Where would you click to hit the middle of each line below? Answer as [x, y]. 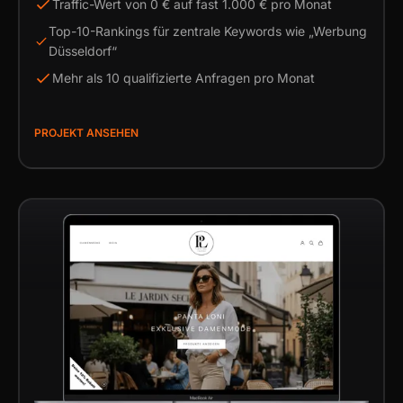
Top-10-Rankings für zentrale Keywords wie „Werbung [208, 31]
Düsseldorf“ [83, 51]
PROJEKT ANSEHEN [86, 133]
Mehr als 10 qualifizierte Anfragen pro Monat [184, 78]
